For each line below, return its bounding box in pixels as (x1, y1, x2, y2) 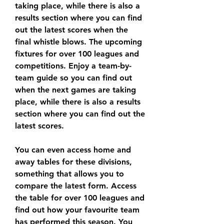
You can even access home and (15, 145, 131, 155)
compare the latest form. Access (15, 181, 136, 191)
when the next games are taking (15, 85, 136, 95)
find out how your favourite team (15, 205, 139, 215)
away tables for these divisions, (15, 157, 132, 167)
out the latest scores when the (15, 25, 128, 35)
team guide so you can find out (15, 73, 132, 83)
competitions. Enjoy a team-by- (15, 61, 131, 71)
